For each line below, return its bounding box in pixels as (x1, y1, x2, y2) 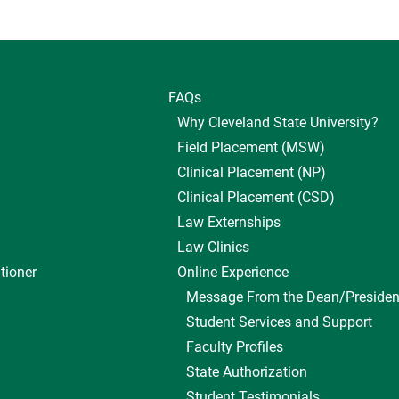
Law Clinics (176, 239, 249, 256)
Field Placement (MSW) (176, 139, 325, 156)
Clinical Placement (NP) (176, 164, 326, 181)
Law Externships (176, 214, 281, 231)
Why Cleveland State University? (176, 114, 379, 131)
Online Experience (176, 264, 289, 281)
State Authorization (185, 363, 307, 380)
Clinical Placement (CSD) (176, 189, 335, 206)
